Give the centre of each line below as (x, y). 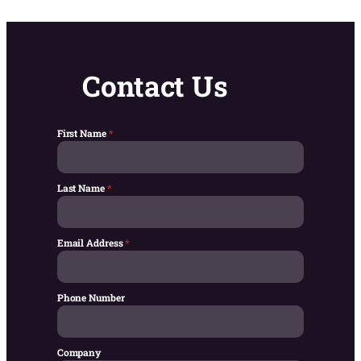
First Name (83, 133)
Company (79, 353)
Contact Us (156, 86)
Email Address (91, 243)
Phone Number (91, 298)
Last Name (82, 188)
